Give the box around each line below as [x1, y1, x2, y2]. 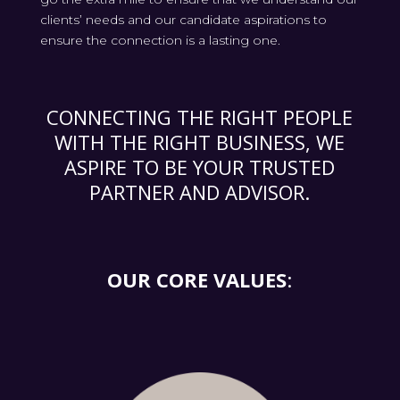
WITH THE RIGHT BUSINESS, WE [54, 129, 346, 156]
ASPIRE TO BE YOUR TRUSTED [64, 154, 336, 181]
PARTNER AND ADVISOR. [89, 179, 311, 206]
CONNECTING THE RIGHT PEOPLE [46, 104, 354, 131]
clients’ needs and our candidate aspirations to [39, 12, 327, 29]
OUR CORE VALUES [107, 266, 287, 294]
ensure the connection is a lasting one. [39, 32, 280, 49]
